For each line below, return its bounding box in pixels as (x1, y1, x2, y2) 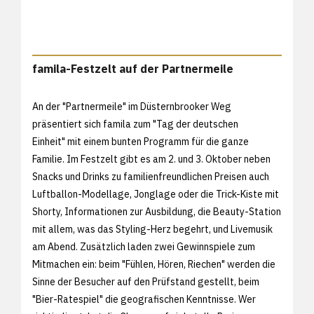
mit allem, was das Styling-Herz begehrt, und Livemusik (32, 222, 273, 235)
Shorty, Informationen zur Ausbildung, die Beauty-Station (32, 205, 281, 218)
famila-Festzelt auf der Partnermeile (32, 61, 233, 76)
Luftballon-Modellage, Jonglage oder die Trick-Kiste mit (32, 187, 279, 200)
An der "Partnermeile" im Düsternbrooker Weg (32, 100, 231, 113)
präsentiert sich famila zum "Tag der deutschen (32, 117, 238, 130)
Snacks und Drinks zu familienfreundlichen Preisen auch (32, 170, 269, 183)
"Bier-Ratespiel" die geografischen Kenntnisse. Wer (32, 292, 256, 306)
